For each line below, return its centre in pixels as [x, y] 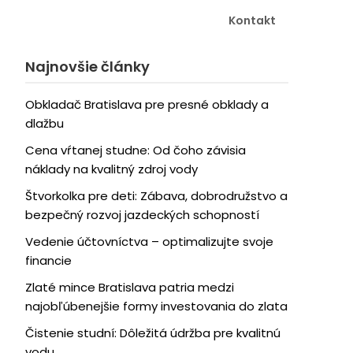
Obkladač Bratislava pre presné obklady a [147, 104]
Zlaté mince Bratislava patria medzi [129, 287]
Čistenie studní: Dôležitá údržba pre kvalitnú [152, 333]
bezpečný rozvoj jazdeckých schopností [142, 215]
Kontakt [252, 20]
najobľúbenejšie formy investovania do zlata [156, 306]
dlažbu [44, 123]
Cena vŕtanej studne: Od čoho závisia [135, 150]
